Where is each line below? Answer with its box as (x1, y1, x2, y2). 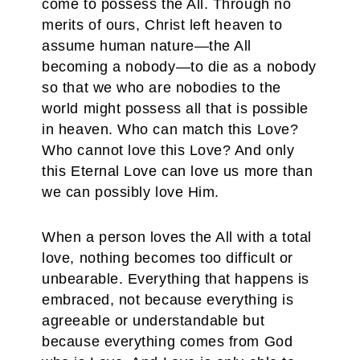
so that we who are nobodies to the (42, 80, 281, 96)
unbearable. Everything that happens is (42, 271, 309, 287)
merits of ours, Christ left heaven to (42, 17, 283, 33)
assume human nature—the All (42, 38, 252, 54)
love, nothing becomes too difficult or (42, 250, 293, 266)
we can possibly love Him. (42, 184, 219, 200)
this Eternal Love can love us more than (42, 163, 313, 179)
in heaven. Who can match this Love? (42, 121, 299, 137)
